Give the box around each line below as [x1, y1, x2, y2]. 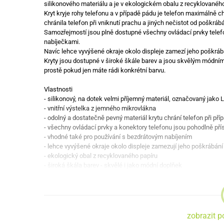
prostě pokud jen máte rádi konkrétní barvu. [44, 66, 165, 74]
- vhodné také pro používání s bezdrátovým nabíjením [44, 133, 192, 140]
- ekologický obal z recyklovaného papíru [44, 152, 157, 159]
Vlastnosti [44, 85, 72, 93]
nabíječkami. [44, 38, 80, 45]
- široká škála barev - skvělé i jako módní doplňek [44, 161, 182, 169]
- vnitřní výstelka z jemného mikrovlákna [44, 104, 156, 112]
